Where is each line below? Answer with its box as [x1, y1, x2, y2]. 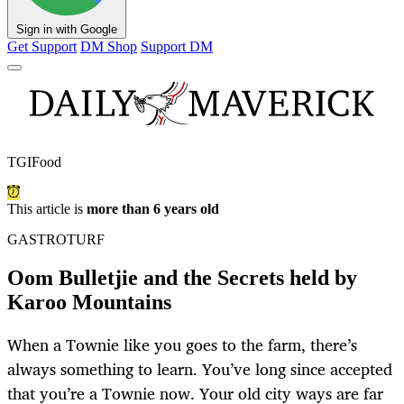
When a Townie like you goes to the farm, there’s [7, 331, 357, 359]
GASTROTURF [7, 232, 105, 248]
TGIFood [7, 154, 61, 170]
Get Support [7, 39, 77, 55]
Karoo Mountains [7, 290, 171, 315]
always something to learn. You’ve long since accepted [7, 355, 392, 383]
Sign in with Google [16, 23, 117, 37]
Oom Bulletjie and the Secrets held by [7, 266, 357, 290]
